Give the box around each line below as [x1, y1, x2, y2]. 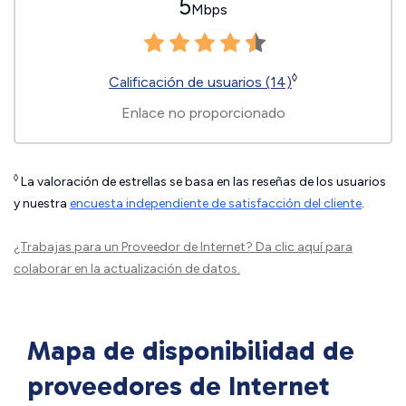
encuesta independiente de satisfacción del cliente [70, 196, 362, 211]
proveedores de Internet [27, 370, 330, 402]
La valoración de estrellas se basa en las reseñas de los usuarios [18, 174, 386, 189]
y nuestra [14, 196, 70, 211]
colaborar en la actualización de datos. [14, 261, 240, 276]
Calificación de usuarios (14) [109, 73, 292, 91]
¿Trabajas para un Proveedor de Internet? [14, 239, 256, 255]
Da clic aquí [256, 239, 323, 255]
